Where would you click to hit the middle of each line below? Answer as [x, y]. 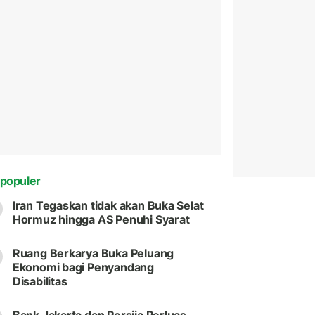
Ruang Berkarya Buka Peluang [93, 253]
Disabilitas [40, 282]
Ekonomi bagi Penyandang [83, 268]
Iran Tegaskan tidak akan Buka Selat [108, 206]
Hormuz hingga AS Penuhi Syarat [101, 220]
